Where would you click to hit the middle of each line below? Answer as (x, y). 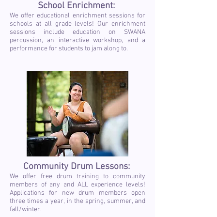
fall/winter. (26, 209)
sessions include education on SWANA (77, 32)
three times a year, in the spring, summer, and (77, 201)
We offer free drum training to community (77, 177)
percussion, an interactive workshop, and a (77, 40)
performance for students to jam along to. (70, 49)
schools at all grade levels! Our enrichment (77, 24)
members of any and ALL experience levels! (77, 185)
